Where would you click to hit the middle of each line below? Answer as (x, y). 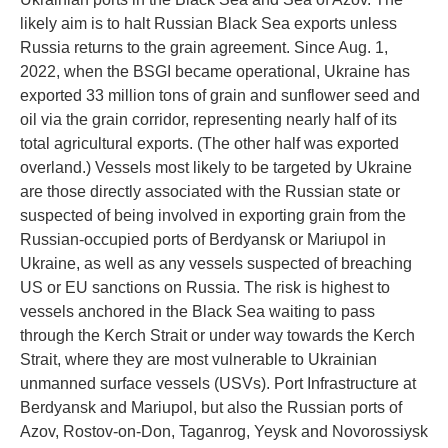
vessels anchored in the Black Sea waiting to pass (197, 311)
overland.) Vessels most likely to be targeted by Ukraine (216, 167)
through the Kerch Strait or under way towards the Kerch (217, 335)
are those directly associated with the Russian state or (210, 191)
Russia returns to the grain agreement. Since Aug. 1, (204, 47)
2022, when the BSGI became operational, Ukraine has (215, 71)
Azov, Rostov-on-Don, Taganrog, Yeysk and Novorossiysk (224, 431)
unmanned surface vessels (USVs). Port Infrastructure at (218, 383)
